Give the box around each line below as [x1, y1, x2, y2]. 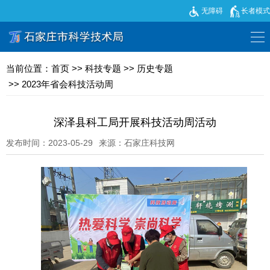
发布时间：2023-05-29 [6, 138, 93, 148]
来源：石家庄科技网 [99, 138, 175, 148]
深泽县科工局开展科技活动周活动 [54, 116, 216, 128]
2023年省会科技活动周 [22, 79, 113, 89]
